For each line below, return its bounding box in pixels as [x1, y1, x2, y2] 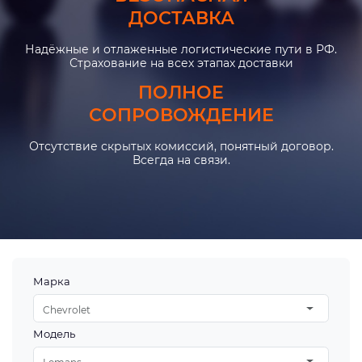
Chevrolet [43, 303, 91, 316]
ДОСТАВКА [128, 7, 234, 29]
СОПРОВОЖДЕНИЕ [88, 104, 274, 126]
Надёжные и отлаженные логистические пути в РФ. [25, 42, 337, 57]
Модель [33, 327, 76, 340]
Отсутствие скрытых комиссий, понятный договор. [28, 139, 334, 154]
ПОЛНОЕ [138, 82, 224, 103]
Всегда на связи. [132, 153, 230, 167]
